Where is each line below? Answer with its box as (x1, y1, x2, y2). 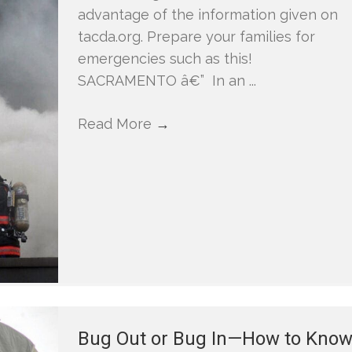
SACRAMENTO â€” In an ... (78, 72, 257, 89)
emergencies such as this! (78, 50, 253, 67)
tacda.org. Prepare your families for (78, 28, 316, 45)
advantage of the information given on (78, 6, 339, 23)
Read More (78, 115, 156, 132)
